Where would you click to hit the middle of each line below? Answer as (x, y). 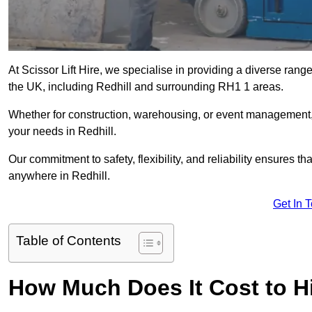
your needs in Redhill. (62, 132)
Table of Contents (69, 241)
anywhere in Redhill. (59, 176)
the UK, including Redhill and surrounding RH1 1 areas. (146, 87)
